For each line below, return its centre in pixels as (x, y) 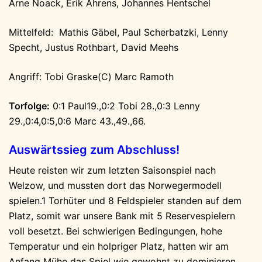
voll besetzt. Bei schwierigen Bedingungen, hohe (116, 231)
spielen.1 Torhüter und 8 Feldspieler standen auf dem (125, 201)
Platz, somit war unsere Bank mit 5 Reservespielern (122, 216)
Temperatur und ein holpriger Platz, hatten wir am (119, 246)
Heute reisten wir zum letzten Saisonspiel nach (112, 170)
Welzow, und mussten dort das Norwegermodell (115, 185)
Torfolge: (29, 106)
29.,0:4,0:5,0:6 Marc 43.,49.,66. (77, 121)
